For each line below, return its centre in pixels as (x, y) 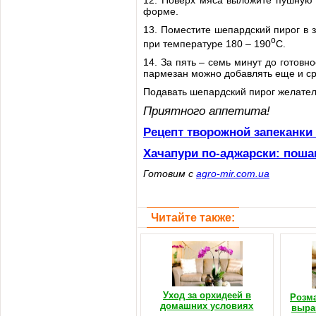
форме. (161, 11)
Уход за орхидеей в (207, 296)
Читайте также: (193, 217)
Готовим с (170, 173)
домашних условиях (207, 306)
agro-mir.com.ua (233, 173)
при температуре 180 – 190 (207, 43)
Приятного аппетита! (207, 111)
